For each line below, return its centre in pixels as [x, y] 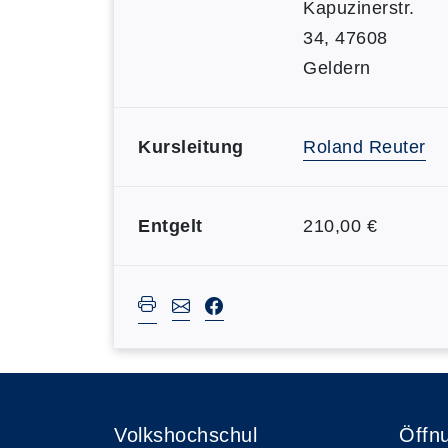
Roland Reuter [364, 147]
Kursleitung [191, 147]
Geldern [337, 68]
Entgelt [170, 226]
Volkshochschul [185, 435]
